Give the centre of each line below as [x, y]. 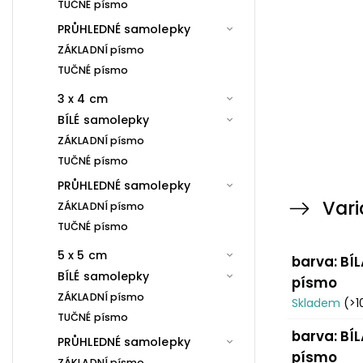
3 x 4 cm [83, 98]
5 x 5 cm [82, 255]
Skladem [318, 303]
